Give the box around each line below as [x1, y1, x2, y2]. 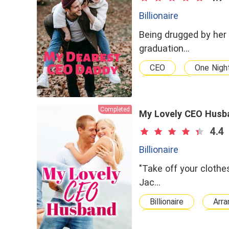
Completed [100, 106, 130, 113]
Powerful [150, 212, 183, 221]
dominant [150, 78, 183, 87]
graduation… [139, 43, 190, 54]
